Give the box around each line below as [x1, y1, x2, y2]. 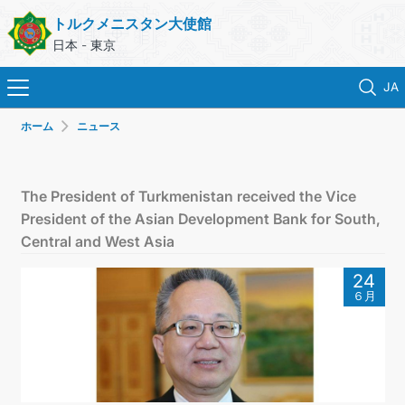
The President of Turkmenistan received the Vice [20, 187, 356, 205]
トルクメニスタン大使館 [52, 14, 212, 33]
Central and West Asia [20, 232, 174, 250]
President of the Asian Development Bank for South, [20, 210, 381, 228]
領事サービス [165, 271, 240, 287]
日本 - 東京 [52, 36, 116, 52]
